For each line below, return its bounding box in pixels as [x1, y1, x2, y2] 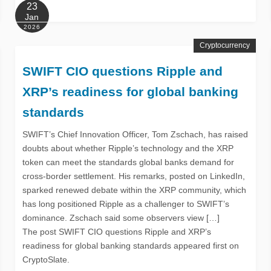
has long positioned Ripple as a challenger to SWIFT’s [22, 198, 229, 209]
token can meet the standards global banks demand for [22, 157, 234, 167]
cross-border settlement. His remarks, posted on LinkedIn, [22, 171, 245, 181]
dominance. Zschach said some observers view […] [22, 212, 220, 223]
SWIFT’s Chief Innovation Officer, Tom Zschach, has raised [22, 129, 248, 139]
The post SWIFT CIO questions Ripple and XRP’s [22, 226, 211, 237]
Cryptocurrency [200, 41, 250, 50]
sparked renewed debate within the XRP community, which [22, 184, 246, 195]
